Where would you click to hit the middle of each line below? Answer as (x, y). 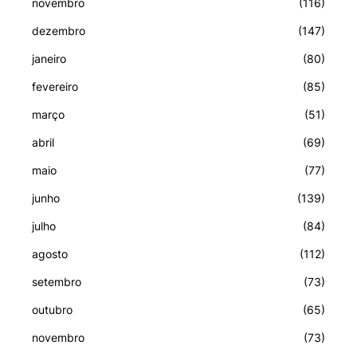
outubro (52, 309)
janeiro (49, 58)
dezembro (59, 30)
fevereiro (55, 86)
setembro (57, 281)
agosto (50, 253)
